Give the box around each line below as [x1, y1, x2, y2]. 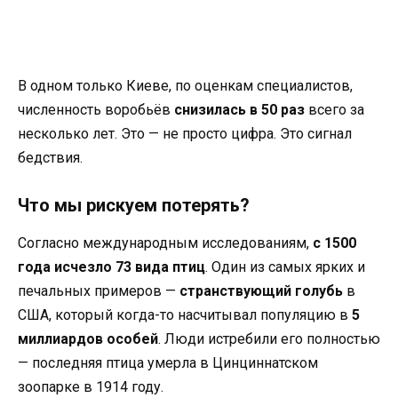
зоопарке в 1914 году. [18, 378, 163, 396]
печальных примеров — [18, 283, 179, 300]
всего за [305, 100, 364, 118]
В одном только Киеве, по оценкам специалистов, [18, 76, 353, 94]
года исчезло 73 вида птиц [18, 259, 205, 276]
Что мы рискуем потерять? [18, 195, 250, 217]
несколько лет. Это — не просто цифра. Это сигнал [18, 124, 352, 142]
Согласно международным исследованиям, [18, 235, 313, 252]
